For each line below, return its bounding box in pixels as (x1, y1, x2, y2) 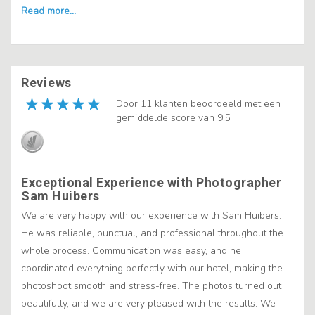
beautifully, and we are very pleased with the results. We (21, 297, 276, 311)
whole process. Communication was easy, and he (21, 244, 241, 258)
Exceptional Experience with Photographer (21, 175, 281, 191)
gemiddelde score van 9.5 (116, 111, 231, 125)
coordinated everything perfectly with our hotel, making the (21, 262, 283, 276)
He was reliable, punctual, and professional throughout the (21, 226, 283, 240)
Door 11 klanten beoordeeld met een (116, 97, 281, 111)
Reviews (21, 75, 72, 91)
